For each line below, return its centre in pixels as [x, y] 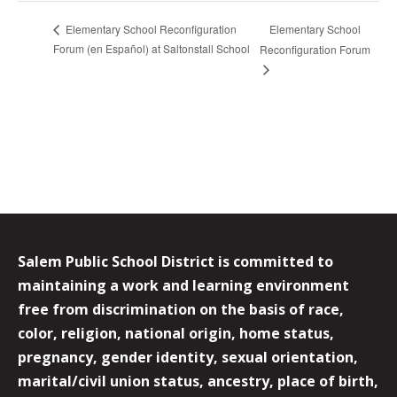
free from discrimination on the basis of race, [181, 309]
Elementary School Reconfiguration [150, 29]
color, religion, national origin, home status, [176, 333]
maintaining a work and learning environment [183, 285]
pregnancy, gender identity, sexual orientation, [188, 357]
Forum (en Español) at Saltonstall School [152, 48]
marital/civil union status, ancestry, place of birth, [198, 381]
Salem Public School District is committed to [175, 261]
